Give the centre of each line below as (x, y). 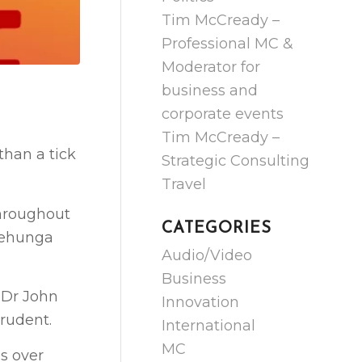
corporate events (223, 114)
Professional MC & (228, 44)
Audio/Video (207, 255)
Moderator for (211, 67)
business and (210, 90)
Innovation (201, 302)
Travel (184, 184)
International (209, 326)
